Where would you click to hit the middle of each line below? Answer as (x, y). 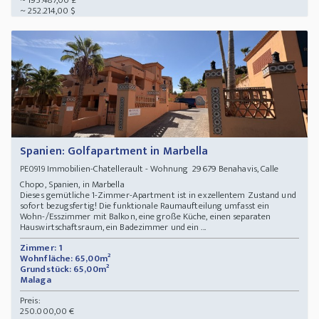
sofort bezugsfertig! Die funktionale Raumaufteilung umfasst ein (145, 206)
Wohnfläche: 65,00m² (65, 259)
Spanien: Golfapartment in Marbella (114, 152)
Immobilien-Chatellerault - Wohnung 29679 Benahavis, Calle (162, 169)
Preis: (30, 301)
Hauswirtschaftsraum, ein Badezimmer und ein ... (113, 228)
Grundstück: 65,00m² (64, 270)
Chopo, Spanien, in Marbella (74, 185)
